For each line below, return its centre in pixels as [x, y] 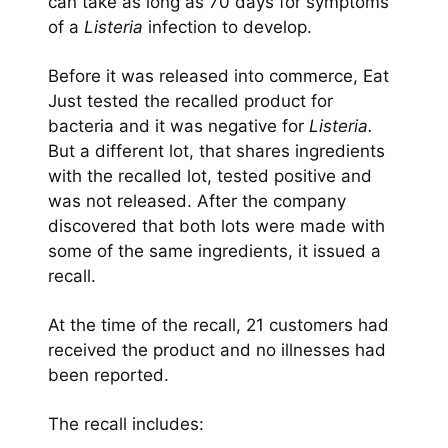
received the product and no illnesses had [217, 350]
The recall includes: [126, 424]
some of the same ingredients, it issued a [214, 251]
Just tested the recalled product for [190, 101]
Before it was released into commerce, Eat [218, 76]
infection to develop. [227, 27]
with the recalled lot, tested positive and [210, 176]
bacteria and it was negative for [178, 126]
